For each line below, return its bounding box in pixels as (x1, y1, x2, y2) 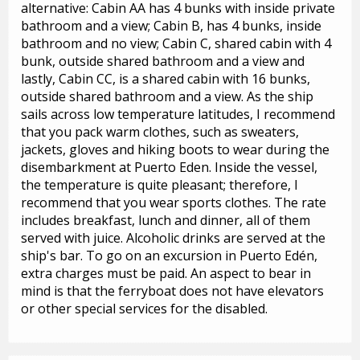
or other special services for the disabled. (21, 300, 268, 318)
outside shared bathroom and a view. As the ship (21, 88, 313, 106)
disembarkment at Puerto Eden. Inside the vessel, (21, 158, 317, 177)
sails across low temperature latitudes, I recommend (21, 105, 335, 124)
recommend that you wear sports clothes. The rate (21, 194, 326, 212)
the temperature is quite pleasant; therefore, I (21, 176, 298, 194)
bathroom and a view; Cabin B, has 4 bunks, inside (21, 17, 321, 35)
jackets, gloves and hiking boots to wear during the (21, 141, 329, 159)
